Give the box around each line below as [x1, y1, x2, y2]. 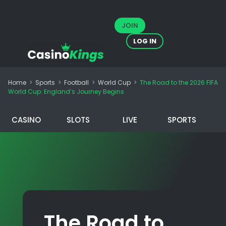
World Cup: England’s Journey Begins [8, 87, 124, 96]
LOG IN [133, 36, 157, 46]
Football [64, 78, 89, 87]
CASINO [11, 114, 41, 125]
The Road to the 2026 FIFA [140, 78, 218, 87]
